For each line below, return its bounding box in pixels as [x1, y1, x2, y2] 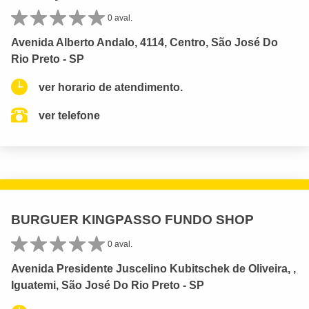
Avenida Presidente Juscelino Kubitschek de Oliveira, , [11, 262, 296, 275]
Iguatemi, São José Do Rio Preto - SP [11, 279, 204, 291]
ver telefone [39, 109, 100, 121]
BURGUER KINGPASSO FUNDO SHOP [11, 212, 254, 227]
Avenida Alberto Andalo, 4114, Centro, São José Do [11, 36, 278, 48]
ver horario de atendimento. [39, 81, 183, 93]
